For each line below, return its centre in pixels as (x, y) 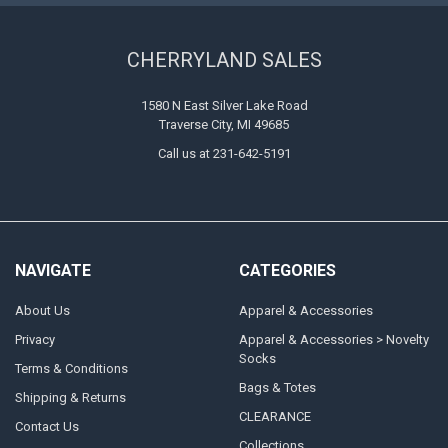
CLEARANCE (274, 416)
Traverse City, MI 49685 (224, 124)
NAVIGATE (52, 271)
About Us (42, 310)
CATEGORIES (287, 271)
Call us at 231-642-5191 (224, 153)
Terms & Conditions (71, 368)
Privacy (34, 339)
